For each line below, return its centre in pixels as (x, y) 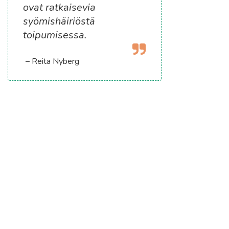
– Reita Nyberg (52, 61)
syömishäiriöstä (59, 21)
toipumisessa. (55, 35)
